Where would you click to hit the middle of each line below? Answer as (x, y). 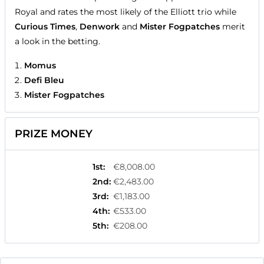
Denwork (100, 27)
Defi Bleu (44, 80)
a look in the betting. (57, 42)
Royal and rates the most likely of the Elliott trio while (126, 12)
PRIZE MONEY (54, 134)
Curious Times (45, 27)
